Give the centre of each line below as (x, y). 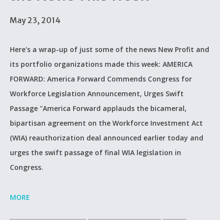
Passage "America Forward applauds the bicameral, (98, 108)
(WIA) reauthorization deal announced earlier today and (107, 138)
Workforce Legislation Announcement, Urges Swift (97, 94)
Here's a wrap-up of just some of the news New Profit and (110, 49)
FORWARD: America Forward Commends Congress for (101, 79)
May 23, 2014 (35, 20)
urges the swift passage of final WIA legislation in (96, 152)
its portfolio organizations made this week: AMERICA (101, 64)
